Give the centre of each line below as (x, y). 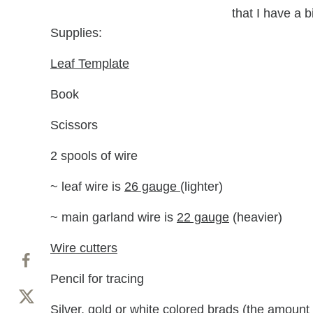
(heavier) (256, 217)
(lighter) (202, 186)
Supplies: (76, 32)
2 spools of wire (94, 155)
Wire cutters (84, 248)
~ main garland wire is (114, 217)
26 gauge (152, 186)
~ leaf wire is (87, 186)
